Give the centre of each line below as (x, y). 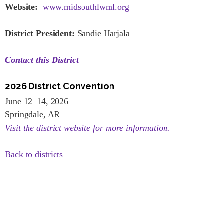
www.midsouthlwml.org (86, 7)
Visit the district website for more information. (87, 128)
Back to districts (34, 154)
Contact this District (42, 60)
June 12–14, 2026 (37, 101)
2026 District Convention (60, 86)
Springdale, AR (32, 115)
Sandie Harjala (102, 34)
